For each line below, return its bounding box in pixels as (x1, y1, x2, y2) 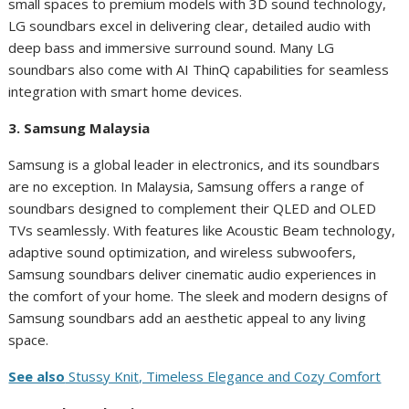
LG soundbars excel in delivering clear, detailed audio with (8, 16, 372, 35)
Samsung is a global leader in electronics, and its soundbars (8, 155, 381, 173)
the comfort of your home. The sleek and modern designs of (8, 287, 388, 305)
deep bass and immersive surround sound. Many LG (8, 38, 335, 57)
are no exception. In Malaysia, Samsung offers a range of (8, 177, 364, 195)
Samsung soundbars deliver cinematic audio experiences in (8, 265, 377, 283)
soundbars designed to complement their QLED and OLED (8, 199, 377, 217)
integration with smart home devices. (8, 82, 243, 100)
